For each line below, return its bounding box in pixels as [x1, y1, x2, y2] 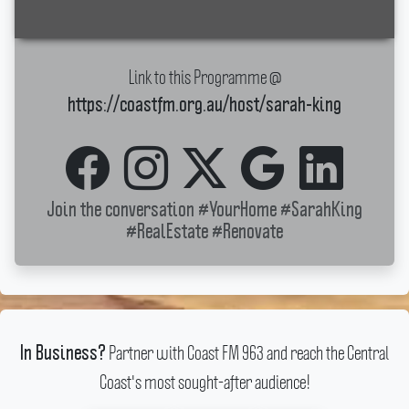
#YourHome [198, 203, 277, 219]
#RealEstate [126, 225, 208, 241]
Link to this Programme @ [128, 66, 281, 88]
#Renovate [212, 225, 283, 241]
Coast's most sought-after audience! [99, 371, 310, 393]
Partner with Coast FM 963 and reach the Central [106, 341, 389, 363]
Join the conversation [47, 203, 198, 219]
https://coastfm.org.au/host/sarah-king [68, 98, 341, 114]
